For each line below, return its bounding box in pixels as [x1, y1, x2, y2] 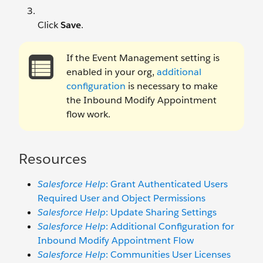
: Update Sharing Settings [106, 206, 217, 218]
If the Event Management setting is [66, 52, 220, 64]
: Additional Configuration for [106, 220, 234, 232]
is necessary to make [126, 80, 218, 92]
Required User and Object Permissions [38, 192, 205, 204]
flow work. [66, 108, 110, 120]
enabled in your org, [66, 66, 157, 78]
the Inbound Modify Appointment [66, 94, 217, 106]
